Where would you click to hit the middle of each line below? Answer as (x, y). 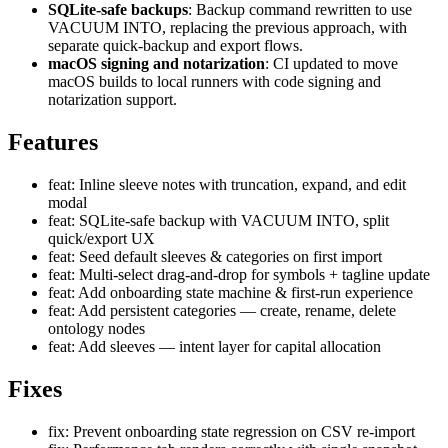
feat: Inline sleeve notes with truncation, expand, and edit (227, 185)
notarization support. (112, 100)
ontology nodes (96, 329)
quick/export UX (101, 239)
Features (53, 142)
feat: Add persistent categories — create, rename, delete (222, 311)
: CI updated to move (331, 64)
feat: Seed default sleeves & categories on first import (215, 257)
